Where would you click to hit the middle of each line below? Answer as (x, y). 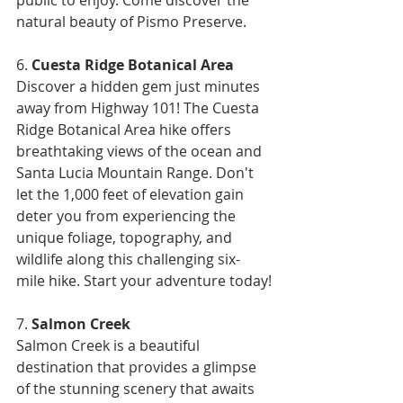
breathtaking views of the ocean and (141, 151)
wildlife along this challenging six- (128, 259)
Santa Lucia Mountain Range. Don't (137, 172)
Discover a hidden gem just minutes (140, 86)
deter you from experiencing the (128, 215)
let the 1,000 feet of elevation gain (132, 194)
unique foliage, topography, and (126, 237)
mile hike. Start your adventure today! (144, 280)
